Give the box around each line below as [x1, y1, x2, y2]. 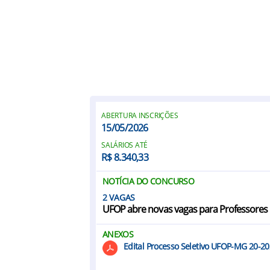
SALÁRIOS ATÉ [101, 140, 148, 150]
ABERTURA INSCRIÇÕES [101, 110, 178, 121]
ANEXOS [102, 228, 134, 240]
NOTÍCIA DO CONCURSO [102, 175, 195, 187]
